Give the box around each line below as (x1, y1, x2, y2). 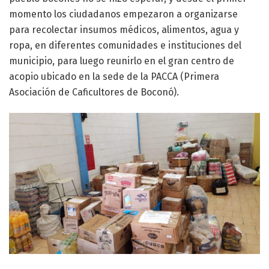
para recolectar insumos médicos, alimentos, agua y (9, 23, 239, 35)
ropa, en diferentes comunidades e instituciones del (9, 39, 241, 51)
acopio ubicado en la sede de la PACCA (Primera (9, 70, 219, 82)
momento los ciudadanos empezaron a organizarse (9, 8, 238, 20)
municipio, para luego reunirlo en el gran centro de (9, 55, 234, 67)
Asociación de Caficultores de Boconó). (9, 86, 179, 98)
